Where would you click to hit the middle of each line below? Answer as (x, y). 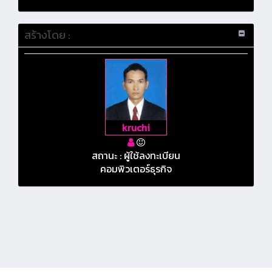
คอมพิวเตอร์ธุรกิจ (136, 169)
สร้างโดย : (47, 35)
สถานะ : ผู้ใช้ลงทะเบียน (136, 156)
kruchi (136, 128)
